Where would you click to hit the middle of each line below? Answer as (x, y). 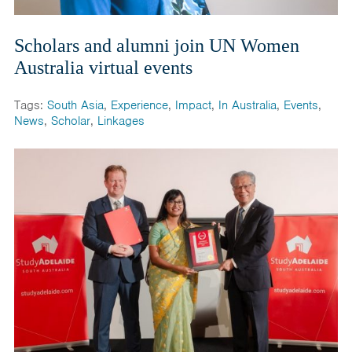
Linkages (121, 121)
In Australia (247, 106)
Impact (193, 106)
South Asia (75, 106)
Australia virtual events (103, 68)
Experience (139, 106)
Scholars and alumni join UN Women (156, 46)
